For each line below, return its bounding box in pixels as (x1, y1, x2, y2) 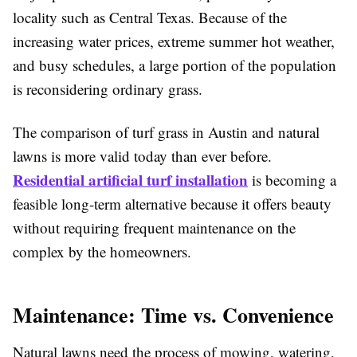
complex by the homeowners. (13, 241, 191, 261)
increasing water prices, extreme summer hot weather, (13, 31, 335, 51)
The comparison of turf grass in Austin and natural (13, 122, 320, 142)
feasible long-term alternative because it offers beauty (13, 194, 331, 214)
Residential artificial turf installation (13, 169, 248, 190)
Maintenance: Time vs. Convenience (13, 300, 334, 330)
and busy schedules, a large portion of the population (13, 55, 336, 75)
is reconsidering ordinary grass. (13, 79, 202, 99)
